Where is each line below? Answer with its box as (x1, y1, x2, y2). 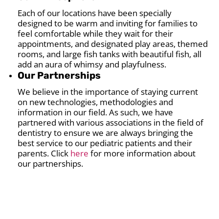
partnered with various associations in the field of (18, 116, 204, 128)
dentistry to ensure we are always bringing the (18, 127, 194, 138)
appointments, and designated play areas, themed (18, 38, 208, 49)
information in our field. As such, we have (18, 106, 174, 118)
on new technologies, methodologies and (18, 96, 174, 108)
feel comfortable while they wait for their (18, 27, 174, 39)
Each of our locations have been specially (18, 7, 172, 19)
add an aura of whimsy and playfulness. (18, 58, 167, 70)
